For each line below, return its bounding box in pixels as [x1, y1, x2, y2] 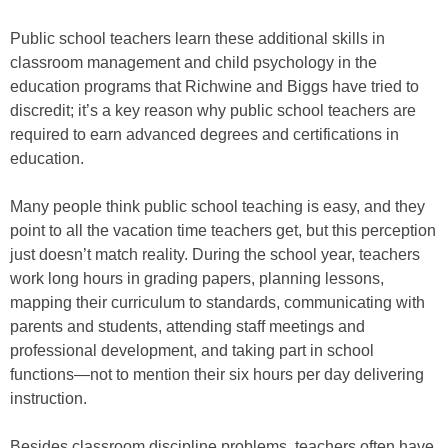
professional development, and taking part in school [10, 342, 374, 359]
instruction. [10, 390, 87, 407]
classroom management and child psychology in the [10, 54, 377, 71]
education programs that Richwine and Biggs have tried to [10, 78, 419, 95]
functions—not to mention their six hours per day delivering [10, 366, 424, 383]
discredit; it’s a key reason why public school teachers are [10, 102, 416, 119]
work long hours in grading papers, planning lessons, [10, 270, 384, 287]
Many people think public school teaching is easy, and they [10, 198, 425, 215]
